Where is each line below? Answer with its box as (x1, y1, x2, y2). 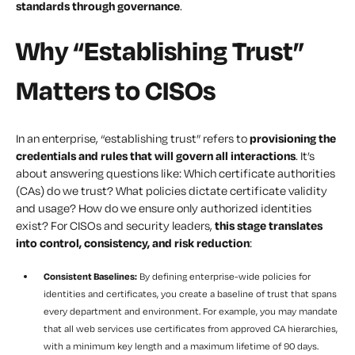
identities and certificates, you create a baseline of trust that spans (44, 288, 337, 300)
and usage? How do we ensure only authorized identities (16, 200, 311, 216)
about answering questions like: (16, 166, 184, 181)
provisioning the (250, 131, 336, 147)
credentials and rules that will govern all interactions (16, 148, 296, 164)
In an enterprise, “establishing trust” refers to (16, 131, 250, 147)
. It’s (296, 148, 315, 164)
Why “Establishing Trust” (16, 34, 304, 68)
